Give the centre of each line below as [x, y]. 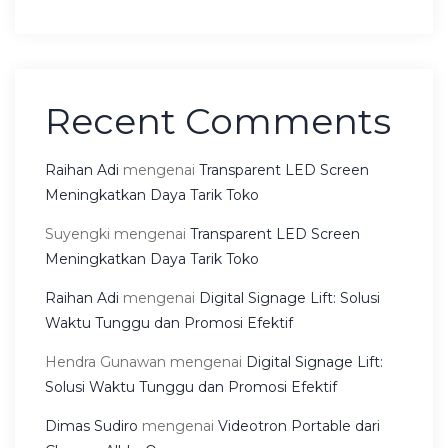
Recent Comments [218, 120]
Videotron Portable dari [299, 425]
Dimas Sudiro [91, 425]
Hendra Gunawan [105, 361]
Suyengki [77, 233]
